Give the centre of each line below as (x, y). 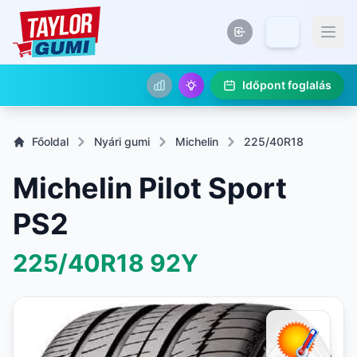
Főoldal (50, 141)
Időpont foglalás (287, 85)
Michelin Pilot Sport (150, 188)
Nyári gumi (122, 141)
